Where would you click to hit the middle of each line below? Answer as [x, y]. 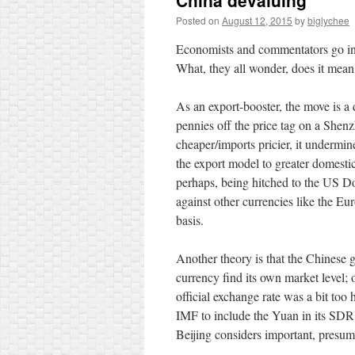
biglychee [328, 20]
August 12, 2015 [257, 20]
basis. [190, 220]
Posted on [198, 20]
